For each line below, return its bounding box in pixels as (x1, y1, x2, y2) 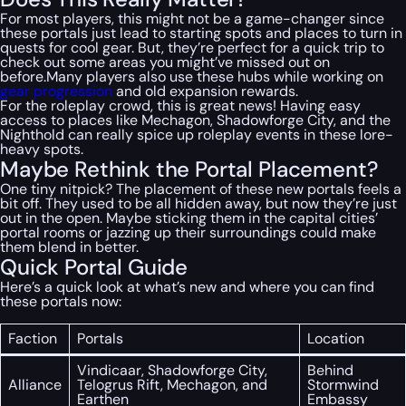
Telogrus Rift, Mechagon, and (77, 375, 267, 395)
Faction (8, 329, 57, 349)
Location (307, 329, 364, 349)
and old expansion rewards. (112, 82, 298, 101)
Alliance (8, 375, 62, 395)
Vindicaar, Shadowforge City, (77, 361, 267, 381)
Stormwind (307, 375, 379, 395)
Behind (307, 361, 353, 381)
